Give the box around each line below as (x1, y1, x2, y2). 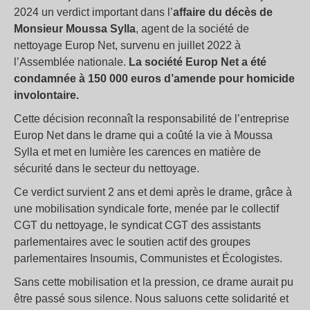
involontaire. (14, 89, 79, 101)
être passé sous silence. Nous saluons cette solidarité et (14, 292, 289, 304)
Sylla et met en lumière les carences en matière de (14, 145, 261, 158)
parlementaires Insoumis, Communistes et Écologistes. (14, 252, 282, 264)
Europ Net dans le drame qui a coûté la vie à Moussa (14, 129, 273, 141)
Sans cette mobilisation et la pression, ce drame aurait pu (14, 275, 293, 288)
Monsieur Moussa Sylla (14, 22, 136, 35)
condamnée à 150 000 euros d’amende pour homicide (14, 72, 295, 84)
